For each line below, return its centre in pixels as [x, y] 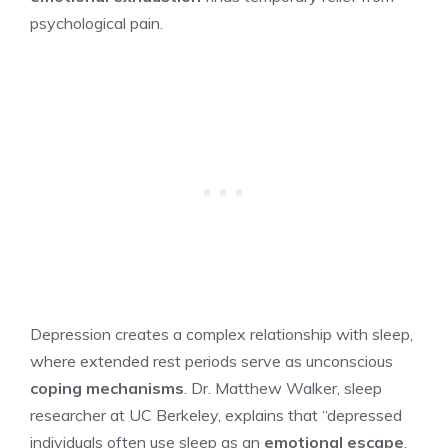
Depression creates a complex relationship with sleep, [221, 333]
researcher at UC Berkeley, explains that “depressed [216, 414]
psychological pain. [96, 22]
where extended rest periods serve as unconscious [211, 360]
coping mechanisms [107, 387]
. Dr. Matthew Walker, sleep [283, 387]
